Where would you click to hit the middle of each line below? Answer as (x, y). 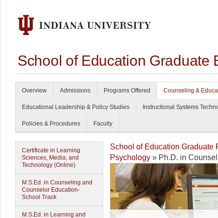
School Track (39, 197)
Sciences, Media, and (50, 158)
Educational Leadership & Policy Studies (76, 107)
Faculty (103, 124)
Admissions (75, 91)
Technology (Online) (49, 165)
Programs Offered (127, 91)
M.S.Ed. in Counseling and (57, 182)
